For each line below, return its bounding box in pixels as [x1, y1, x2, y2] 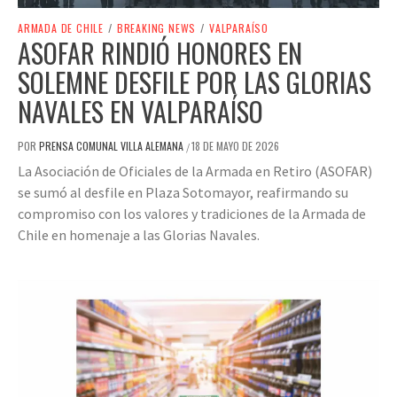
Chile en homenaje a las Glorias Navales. [18, 226, 260, 245]
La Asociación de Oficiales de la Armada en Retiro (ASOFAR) [18, 162, 372, 181]
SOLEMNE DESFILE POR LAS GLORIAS [18, 62, 371, 103]
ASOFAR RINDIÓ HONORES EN [18, 33, 302, 74]
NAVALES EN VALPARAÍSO [18, 91, 263, 132]
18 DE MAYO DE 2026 [191, 138, 279, 154]
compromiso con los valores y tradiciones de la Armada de [18, 205, 366, 223]
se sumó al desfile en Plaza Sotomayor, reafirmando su [18, 183, 348, 202]
